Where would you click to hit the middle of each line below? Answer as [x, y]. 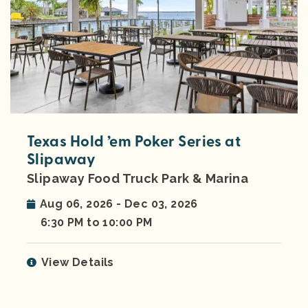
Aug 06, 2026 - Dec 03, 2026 [119, 204]
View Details [78, 263]
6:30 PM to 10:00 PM [97, 223]
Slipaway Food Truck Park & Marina [138, 179]
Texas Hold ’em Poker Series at [134, 142]
